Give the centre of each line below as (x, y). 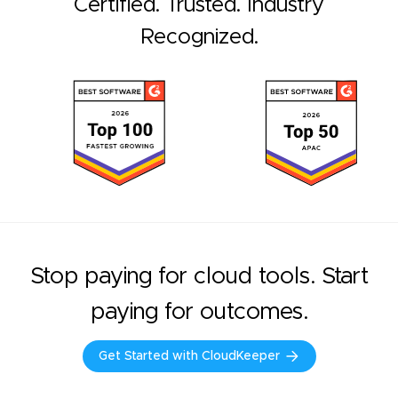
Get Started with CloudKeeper (189, 357)
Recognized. (199, 38)
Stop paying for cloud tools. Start (199, 277)
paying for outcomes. (199, 312)
